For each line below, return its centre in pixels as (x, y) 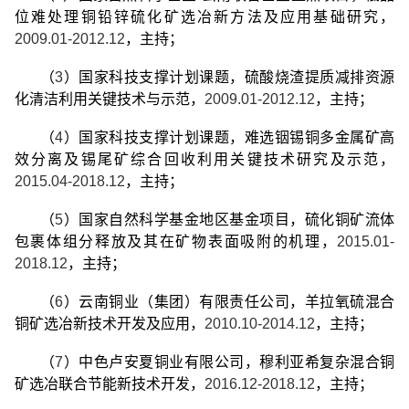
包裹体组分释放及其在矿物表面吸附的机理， (176, 241)
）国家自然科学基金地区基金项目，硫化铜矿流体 (229, 219)
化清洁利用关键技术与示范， (109, 99)
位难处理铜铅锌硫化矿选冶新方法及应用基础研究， (204, 17)
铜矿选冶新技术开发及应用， (109, 323)
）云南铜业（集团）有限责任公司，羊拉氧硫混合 (229, 301)
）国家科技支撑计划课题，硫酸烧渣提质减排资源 (229, 77)
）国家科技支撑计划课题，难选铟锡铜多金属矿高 (229, 137)
